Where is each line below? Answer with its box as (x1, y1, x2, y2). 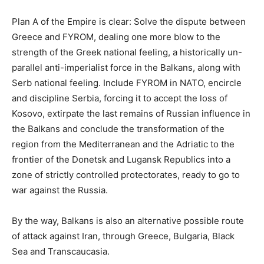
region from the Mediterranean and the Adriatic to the (12, 138, 235, 150)
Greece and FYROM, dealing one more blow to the (12, 31, 220, 42)
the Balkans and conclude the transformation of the (12, 123, 225, 134)
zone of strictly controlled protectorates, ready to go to (12, 169, 240, 180)
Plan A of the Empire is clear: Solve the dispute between (12, 15, 246, 27)
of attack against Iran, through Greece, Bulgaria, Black (12, 230, 235, 242)
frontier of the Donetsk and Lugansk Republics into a (12, 153, 230, 165)
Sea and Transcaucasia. (12, 245, 110, 257)
